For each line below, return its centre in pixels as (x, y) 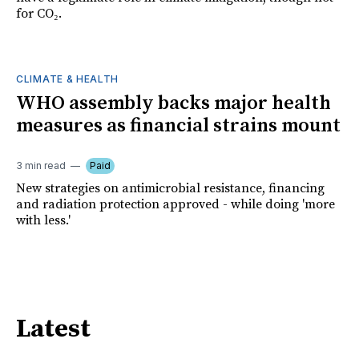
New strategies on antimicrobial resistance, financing (170, 188)
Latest (53, 330)
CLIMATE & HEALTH (68, 79)
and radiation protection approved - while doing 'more (175, 204)
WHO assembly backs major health (173, 103)
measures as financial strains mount (178, 125)
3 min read (41, 165)
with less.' (43, 220)
